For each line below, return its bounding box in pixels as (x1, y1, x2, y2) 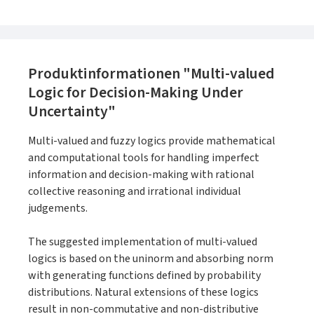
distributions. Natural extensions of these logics (28, 285, 259, 300)
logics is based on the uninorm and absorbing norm (28, 251, 273, 266)
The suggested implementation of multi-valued (28, 234, 257, 250)
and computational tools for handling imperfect (28, 150, 259, 165)
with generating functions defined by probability (28, 268, 261, 283)
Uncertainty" (28, 101, 116, 123)
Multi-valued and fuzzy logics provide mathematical (28, 133, 275, 149)
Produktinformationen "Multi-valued (28, 63, 275, 85)
